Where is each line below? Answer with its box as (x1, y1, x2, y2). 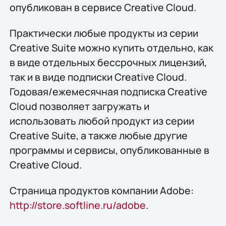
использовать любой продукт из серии (9, 114, 194, 128)
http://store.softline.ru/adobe (9, 198, 146, 212)
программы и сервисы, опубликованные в (9, 143, 209, 157)
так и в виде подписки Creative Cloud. (9, 70, 187, 84)
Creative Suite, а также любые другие (9, 128, 188, 142)
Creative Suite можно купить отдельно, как (9, 40, 213, 54)
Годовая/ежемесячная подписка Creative (9, 84, 207, 98)
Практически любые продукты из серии (9, 26, 198, 40)
